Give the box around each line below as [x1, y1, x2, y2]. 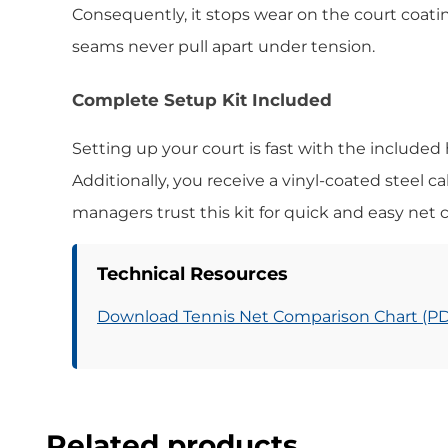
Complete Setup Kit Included [72, 89, 332, 110]
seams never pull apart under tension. [72, 36, 375, 56]
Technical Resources [97, 262, 288, 285]
